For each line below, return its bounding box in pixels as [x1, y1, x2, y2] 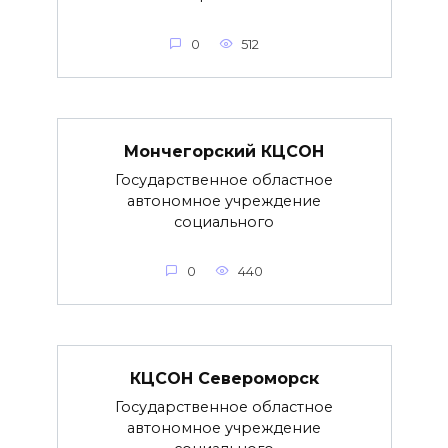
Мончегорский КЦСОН [124, 141, 324, 161]
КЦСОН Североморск [129, 368, 319, 388]
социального [174, 212, 274, 231]
